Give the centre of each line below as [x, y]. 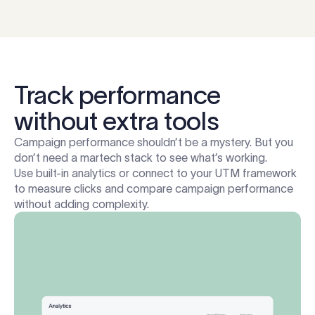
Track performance [117, 95]
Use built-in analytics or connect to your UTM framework [155, 173]
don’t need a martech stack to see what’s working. [141, 158]
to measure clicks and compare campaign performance [154, 189]
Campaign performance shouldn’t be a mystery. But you [154, 142]
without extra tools [117, 121]
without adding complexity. [82, 204]
